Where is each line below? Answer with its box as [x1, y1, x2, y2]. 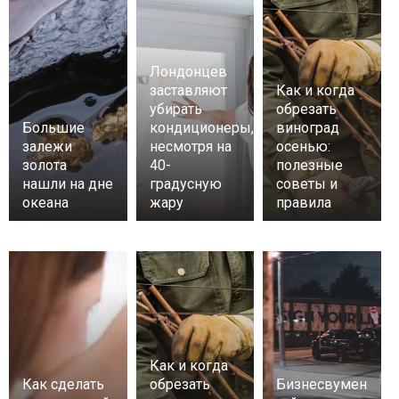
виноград [276, 119, 340, 137]
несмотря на [149, 138, 232, 156]
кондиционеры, [149, 119, 254, 137]
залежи [22, 138, 72, 156]
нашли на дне [22, 175, 113, 193]
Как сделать [22, 376, 104, 394]
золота [22, 157, 67, 175]
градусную [149, 175, 222, 193]
